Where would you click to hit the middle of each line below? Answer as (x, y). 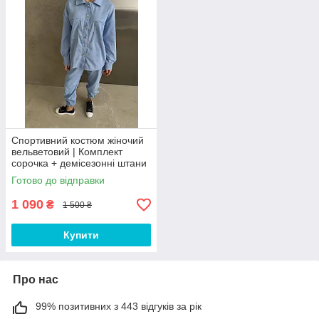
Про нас (36, 280)
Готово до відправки (58, 181)
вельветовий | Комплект (67, 152)
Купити (81, 235)
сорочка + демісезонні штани (79, 163)
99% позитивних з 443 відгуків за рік (119, 307)
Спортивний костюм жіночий (78, 141)
